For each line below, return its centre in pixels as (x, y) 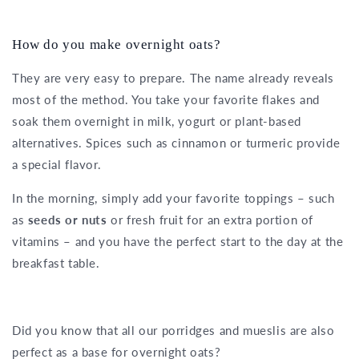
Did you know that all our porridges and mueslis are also (173, 330)
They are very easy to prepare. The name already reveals (173, 77)
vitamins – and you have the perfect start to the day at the (178, 241)
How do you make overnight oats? (117, 44)
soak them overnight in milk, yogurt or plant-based (157, 121)
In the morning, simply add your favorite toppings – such (173, 198)
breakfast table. (56, 262)
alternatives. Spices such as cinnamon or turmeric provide (176, 142)
